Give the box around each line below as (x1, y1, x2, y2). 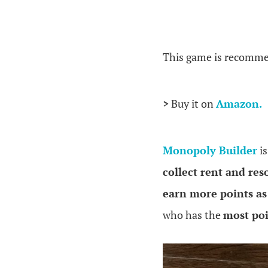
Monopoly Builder (163, 143, 257, 157)
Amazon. (216, 96, 262, 111)
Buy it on (169, 96, 216, 111)
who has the (163, 208, 223, 222)
